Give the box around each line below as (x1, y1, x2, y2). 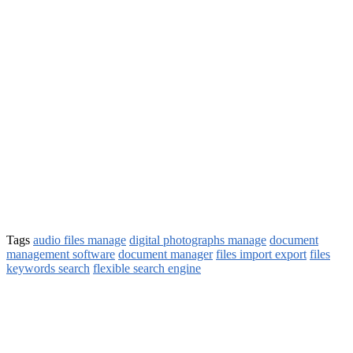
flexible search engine (93, 261, 201, 275)
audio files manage (33, 232, 126, 247)
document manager (118, 247, 213, 261)
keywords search (6, 261, 90, 275)
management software (6, 247, 115, 261)
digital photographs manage (129, 232, 266, 247)
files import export (216, 247, 307, 261)
